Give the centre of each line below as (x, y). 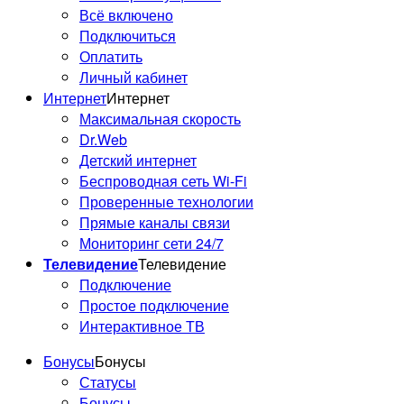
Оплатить (111, 56)
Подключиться (128, 35)
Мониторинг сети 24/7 (151, 243)
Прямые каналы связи (155, 222)
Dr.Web (103, 139)
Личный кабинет (133, 77)
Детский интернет (138, 160)
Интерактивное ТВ (142, 326)
